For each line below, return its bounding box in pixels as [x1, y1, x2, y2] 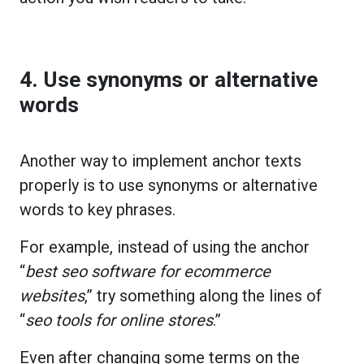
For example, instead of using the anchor [19, 236, 310, 257]
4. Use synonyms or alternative [19, 67, 318, 92]
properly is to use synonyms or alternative [19, 175, 318, 195]
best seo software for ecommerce [25, 261, 271, 281]
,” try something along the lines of [84, 285, 322, 305]
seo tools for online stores [25, 310, 213, 330]
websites [19, 285, 84, 305]
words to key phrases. [19, 199, 180, 219]
